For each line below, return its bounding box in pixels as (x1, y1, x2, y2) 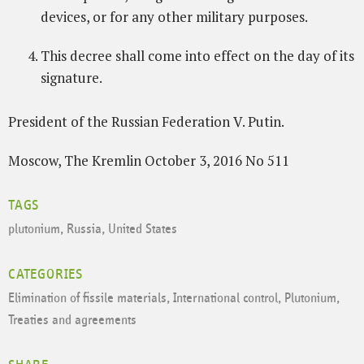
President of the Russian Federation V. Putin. (8, 112, 284, 132)
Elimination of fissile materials (8, 291, 167, 305)
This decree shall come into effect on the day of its (41, 45, 354, 65)
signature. (41, 67, 102, 87)
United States (108, 222, 177, 236)
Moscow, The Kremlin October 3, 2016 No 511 (8, 150, 289, 170)
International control (173, 291, 278, 305)
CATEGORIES (8, 266, 83, 282)
